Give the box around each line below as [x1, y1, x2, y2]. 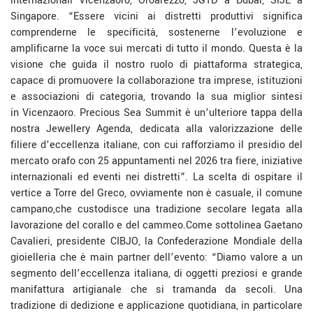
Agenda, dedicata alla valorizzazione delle [90, 122, 303, 136]
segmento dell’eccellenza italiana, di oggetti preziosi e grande [10, 266, 303, 281]
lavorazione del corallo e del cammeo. [10, 218, 186, 233]
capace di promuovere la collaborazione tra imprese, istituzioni [10, 73, 303, 88]
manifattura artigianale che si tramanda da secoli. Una [10, 282, 303, 297]
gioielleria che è [10, 250, 90, 265]
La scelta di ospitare [192, 170, 298, 184]
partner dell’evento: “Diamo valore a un [113, 250, 303, 265]
